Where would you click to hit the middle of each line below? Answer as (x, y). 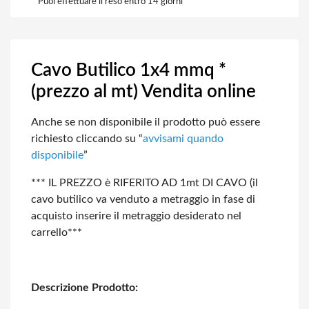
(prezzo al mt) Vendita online (143, 92)
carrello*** (57, 232)
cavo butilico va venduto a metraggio (120, 199)
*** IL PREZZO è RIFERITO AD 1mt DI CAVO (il (144, 183)
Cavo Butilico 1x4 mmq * (129, 70)
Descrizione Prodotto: (84, 288)
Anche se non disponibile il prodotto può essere (146, 122)
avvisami (163, 139)
